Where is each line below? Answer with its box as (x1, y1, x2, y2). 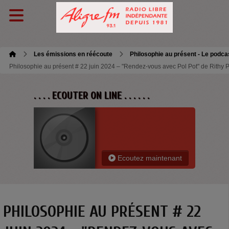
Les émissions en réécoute (34, 51, 112, 58)
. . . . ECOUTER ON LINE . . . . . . (34, 89, 149, 101)
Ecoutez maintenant (116, 154, 182, 162)
